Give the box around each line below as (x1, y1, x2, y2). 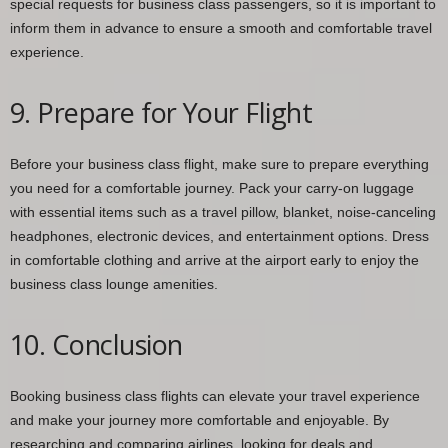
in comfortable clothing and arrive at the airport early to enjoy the (10, 251, 419, 268)
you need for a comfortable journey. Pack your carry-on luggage (10, 179, 414, 196)
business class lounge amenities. (10, 275, 218, 292)
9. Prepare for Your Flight (10, 93, 312, 131)
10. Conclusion (10, 325, 183, 363)
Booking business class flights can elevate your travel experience (10, 387, 420, 404)
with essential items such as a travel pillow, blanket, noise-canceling (10, 203, 436, 220)
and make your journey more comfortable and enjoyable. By (10, 411, 389, 428)
